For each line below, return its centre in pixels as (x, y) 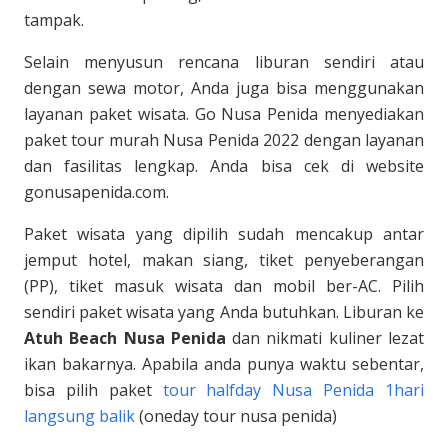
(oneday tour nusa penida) (236, 416)
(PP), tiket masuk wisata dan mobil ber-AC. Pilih (224, 286)
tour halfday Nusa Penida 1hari (293, 390)
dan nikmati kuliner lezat (325, 338)
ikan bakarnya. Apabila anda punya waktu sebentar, (224, 364)
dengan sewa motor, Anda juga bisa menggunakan (224, 88)
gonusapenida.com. (96, 192)
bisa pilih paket (93, 390)
